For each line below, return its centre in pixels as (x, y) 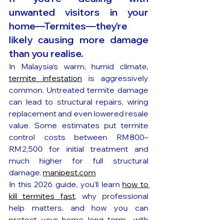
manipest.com (69, 173)
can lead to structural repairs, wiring (79, 102)
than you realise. (47, 54)
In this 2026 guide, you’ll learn (66, 184)
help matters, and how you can (79, 208)
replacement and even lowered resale (79, 114)
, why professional (111, 196)
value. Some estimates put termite (79, 125)
